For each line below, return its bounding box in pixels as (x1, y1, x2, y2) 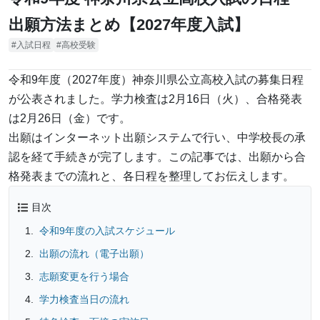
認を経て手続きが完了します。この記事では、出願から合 (9, 151, 306, 164)
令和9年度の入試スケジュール (39, 225, 175, 237)
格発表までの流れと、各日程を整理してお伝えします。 (9, 170, 294, 183)
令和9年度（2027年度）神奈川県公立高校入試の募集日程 (9, 74, 304, 86)
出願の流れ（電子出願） (39, 248, 149, 260)
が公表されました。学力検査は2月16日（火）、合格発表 (9, 93, 302, 106)
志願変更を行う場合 (39, 271, 129, 283)
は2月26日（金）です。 (9, 112, 131, 125)
